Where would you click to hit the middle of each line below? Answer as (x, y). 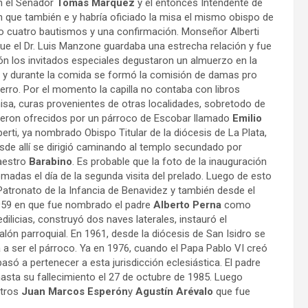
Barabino (51, 161)
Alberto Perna (187, 205)
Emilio (247, 118)
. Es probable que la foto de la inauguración (169, 161)
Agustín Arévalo (174, 291)
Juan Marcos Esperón (75, 291)
